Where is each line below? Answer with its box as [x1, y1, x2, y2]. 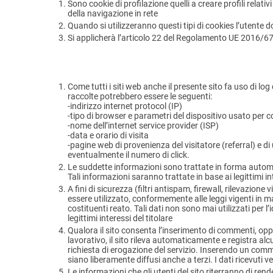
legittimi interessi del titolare [68, 213, 172, 224]
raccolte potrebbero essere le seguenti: [68, 91, 212, 102]
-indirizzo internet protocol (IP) [68, 101, 182, 112]
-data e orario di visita [68, 130, 149, 141]
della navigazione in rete [68, 9, 158, 19]
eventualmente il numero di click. [68, 150, 190, 160]
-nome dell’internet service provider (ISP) [68, 121, 219, 131]
